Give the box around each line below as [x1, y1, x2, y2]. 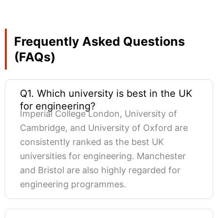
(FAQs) [14, 50, 55, 65]
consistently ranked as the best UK [20, 137, 164, 147]
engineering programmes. [20, 179, 126, 190]
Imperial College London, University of [20, 109, 177, 119]
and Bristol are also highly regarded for [20, 165, 181, 176]
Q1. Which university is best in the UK [20, 88, 192, 100]
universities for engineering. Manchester [20, 151, 186, 162]
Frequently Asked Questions [14, 34, 185, 49]
